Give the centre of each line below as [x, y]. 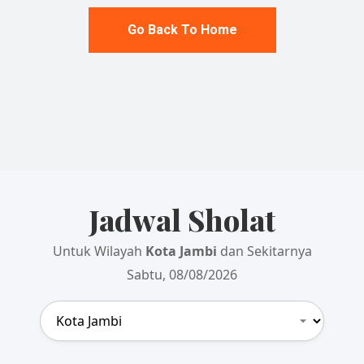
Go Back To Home [182, 29]
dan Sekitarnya [264, 251]
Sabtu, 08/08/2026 [182, 274]
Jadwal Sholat [182, 219]
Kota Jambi [181, 251]
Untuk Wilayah [99, 251]
